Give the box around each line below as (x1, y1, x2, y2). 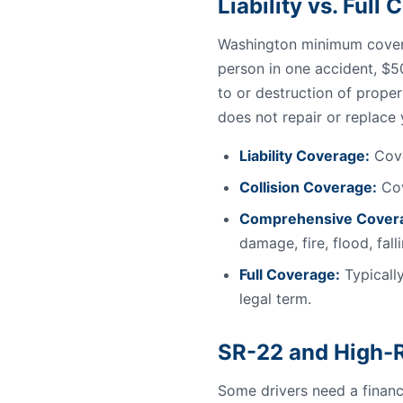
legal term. (239, 290, 311, 308)
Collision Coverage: (239, 178, 377, 196)
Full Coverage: (239, 265, 340, 283)
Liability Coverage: (239, 147, 370, 165)
